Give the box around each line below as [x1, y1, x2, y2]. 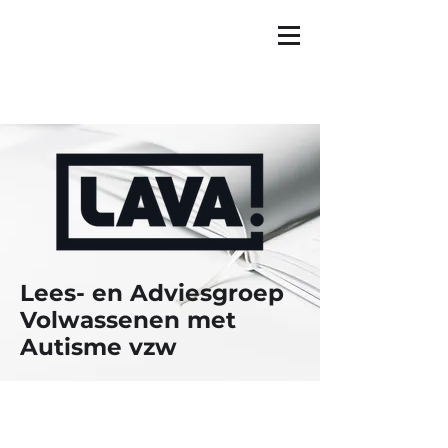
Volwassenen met [20, 306, 236, 334]
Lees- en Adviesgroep [20, 279, 284, 307]
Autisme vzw [20, 333, 177, 361]
